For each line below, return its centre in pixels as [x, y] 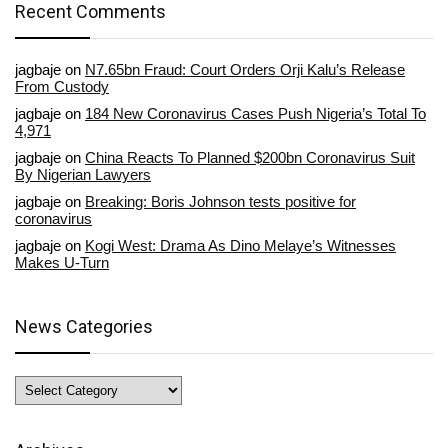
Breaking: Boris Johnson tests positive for [220, 202]
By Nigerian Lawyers [83, 175]
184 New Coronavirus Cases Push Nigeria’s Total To [255, 114]
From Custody [62, 87]
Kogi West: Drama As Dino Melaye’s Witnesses [240, 246]
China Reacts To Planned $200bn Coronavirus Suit [250, 158]
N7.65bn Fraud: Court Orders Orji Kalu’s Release [245, 70]
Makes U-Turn [62, 263]
